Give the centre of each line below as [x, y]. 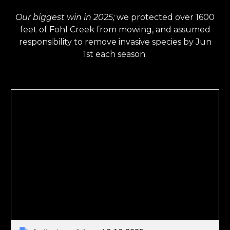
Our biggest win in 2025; [65, 17]
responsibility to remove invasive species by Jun [115, 42]
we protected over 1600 [165, 17]
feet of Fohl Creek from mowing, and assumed [115, 30]
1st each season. [115, 54]
